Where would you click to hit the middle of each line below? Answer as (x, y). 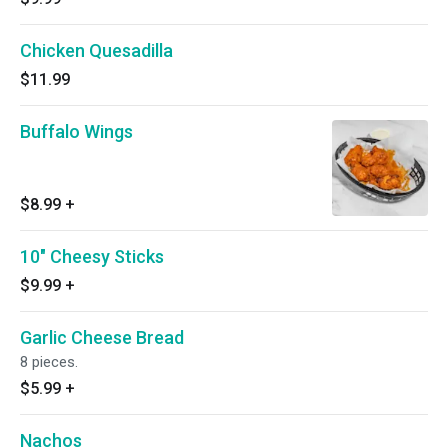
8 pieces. (49, 362)
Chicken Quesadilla (96, 50)
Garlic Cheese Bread (102, 337)
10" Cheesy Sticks (92, 256)
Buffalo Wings (76, 131)
